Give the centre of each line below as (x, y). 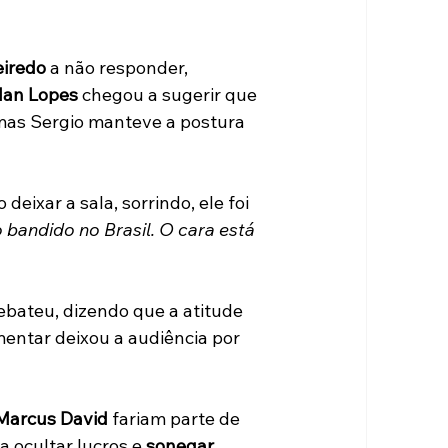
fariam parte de (175, 419)
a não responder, (118, 68)
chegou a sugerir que (169, 95)
